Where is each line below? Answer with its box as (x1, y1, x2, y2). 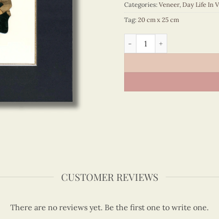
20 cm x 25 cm (138, 16, 179, 24)
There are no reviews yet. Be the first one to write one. (10, 202, 209, 212)
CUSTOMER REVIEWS (61, 170, 158, 183)
